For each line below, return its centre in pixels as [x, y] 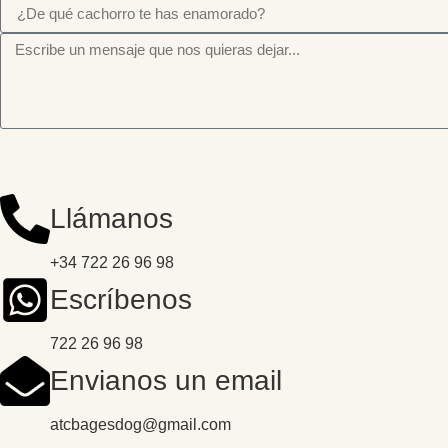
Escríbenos [121, 300]
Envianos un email [166, 381]
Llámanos [111, 219]
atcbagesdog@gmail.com [140, 425]
